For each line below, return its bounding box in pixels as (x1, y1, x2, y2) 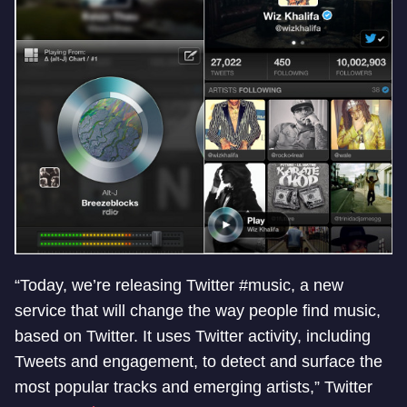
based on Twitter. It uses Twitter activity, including (15, 326, 371, 345)
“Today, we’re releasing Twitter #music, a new (15, 275, 343, 294)
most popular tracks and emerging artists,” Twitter (15, 377, 372, 396)
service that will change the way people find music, (15, 301, 381, 320)
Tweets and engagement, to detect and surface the (15, 352, 382, 371)
